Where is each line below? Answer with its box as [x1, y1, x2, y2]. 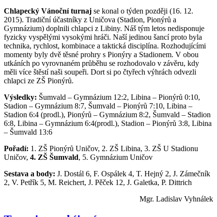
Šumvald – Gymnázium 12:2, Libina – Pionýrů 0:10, [39, 93, 200, 101]
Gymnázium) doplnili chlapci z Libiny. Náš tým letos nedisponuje [4, 24, 204, 32]
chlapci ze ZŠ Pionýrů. [4, 76, 74, 85]
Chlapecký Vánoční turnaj [4, 6, 92, 15]
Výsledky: [4, 93, 39, 101]
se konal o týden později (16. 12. [92, 6, 193, 15]
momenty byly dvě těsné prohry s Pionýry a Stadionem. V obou [4, 50, 199, 59]
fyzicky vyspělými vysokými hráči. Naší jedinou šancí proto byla [4, 32, 202, 41]
